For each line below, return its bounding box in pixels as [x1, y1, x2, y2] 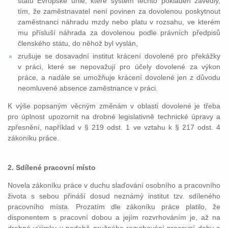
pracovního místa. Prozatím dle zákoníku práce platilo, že [8, 203, 220, 211]
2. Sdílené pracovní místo [8, 163, 96, 172]
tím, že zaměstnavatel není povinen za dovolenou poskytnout [18, 7, 220, 15]
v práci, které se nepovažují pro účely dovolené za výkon [18, 63, 220, 71]
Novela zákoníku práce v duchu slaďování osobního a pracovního [8, 181, 220, 189]
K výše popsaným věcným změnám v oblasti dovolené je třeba [8, 102, 220, 110]
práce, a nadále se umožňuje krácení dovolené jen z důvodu [18, 73, 220, 81]
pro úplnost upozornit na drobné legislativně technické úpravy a [8, 112, 220, 121]
